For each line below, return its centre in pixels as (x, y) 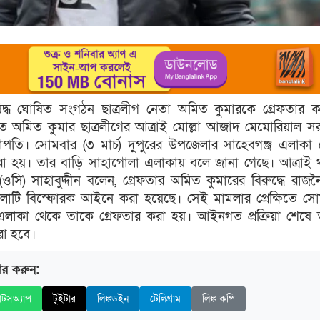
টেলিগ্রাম (165, 299)
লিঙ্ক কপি (219, 299)
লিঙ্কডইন (113, 299)
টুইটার (64, 299)
